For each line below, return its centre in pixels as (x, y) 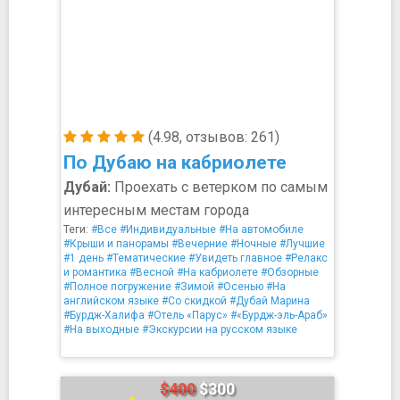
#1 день (83, 258)
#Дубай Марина (270, 301)
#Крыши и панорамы (116, 244)
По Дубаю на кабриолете (175, 162)
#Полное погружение (117, 287)
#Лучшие (302, 244)
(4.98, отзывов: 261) (212, 137)
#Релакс (306, 258)
